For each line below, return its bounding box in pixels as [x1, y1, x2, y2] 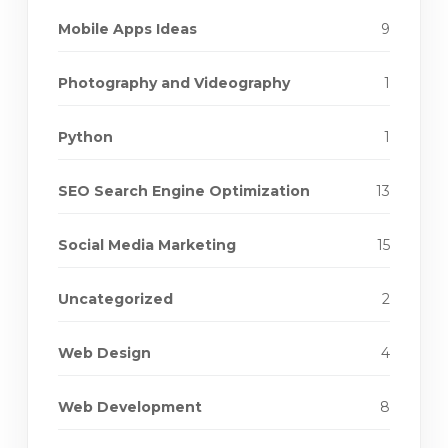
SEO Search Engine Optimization [58, 182, 310, 201]
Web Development [58, 398, 202, 417]
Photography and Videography [58, 74, 290, 93]
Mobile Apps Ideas [58, 20, 197, 39]
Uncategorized [58, 290, 173, 309]
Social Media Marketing [58, 236, 236, 255]
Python [58, 128, 113, 147]
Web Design [58, 344, 151, 363]
